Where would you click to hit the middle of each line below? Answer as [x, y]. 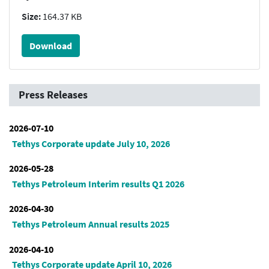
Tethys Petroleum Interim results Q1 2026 [98, 183]
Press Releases [53, 95]
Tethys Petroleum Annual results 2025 [90, 224]
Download [51, 46]
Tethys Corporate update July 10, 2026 [91, 143]
